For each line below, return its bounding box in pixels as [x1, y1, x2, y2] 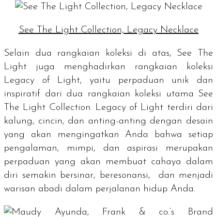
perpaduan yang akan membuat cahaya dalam [4, 156, 213, 167]
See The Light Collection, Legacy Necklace [18, 25, 199, 35]
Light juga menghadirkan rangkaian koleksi [4, 62, 213, 72]
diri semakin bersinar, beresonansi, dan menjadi [4, 170, 213, 180]
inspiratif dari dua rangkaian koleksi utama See [4, 89, 213, 99]
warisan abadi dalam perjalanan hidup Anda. [4, 184, 198, 194]
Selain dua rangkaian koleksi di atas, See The [4, 48, 213, 58]
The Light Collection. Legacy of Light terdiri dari [4, 102, 213, 112]
